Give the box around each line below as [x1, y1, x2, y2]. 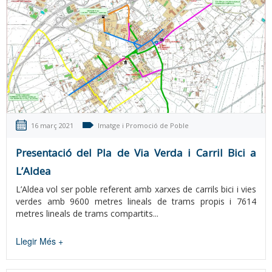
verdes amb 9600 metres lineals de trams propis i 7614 [16, 195, 256, 208]
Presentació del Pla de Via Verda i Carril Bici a [16, 146, 256, 160]
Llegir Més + [16, 235, 63, 248]
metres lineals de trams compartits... [16, 208, 158, 220]
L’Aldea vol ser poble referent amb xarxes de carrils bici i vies [16, 183, 256, 195]
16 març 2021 [31, 121, 73, 131]
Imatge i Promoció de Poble [98, 121, 189, 131]
